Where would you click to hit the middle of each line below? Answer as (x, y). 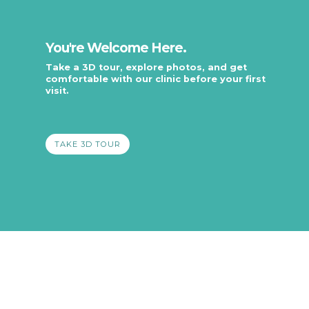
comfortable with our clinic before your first (156, 79)
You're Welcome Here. (116, 48)
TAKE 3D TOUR (88, 144)
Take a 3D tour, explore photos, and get (147, 67)
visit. (58, 90)
